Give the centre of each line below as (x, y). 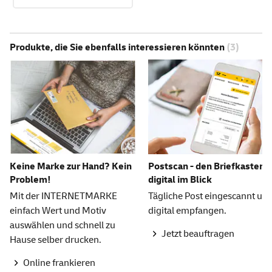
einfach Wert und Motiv (58, 210)
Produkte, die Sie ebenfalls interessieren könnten (118, 48)
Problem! (30, 179)
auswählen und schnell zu (63, 225)
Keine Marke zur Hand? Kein (71, 166)
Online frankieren (59, 263)
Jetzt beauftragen (198, 234)
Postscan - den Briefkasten (206, 166)
